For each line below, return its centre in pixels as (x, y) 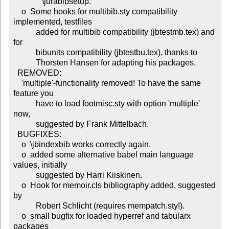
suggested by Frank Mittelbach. (24, 124)
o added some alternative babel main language (17, 155)
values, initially (40, 165)
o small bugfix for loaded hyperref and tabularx (17, 216)
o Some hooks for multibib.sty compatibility (17, 12)
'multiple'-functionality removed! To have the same (17, 83)
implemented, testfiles (52, 22)
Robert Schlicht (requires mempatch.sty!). (24, 206)
